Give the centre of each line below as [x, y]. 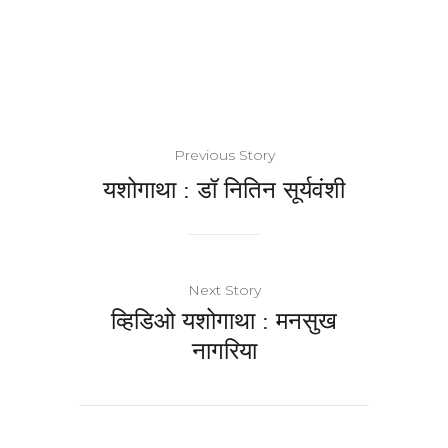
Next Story [224, 289]
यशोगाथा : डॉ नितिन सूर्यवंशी [224, 188]
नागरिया [224, 349]
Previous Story [224, 154]
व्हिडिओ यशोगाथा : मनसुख [224, 319]
